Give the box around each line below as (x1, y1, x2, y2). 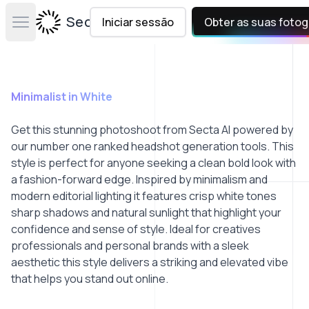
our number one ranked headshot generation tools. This (11, 139, 294, 154)
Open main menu (19, 21, 104, 37)
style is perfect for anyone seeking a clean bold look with (11, 155, 296, 170)
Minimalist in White (11, 89, 112, 104)
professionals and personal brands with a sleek (11, 238, 249, 253)
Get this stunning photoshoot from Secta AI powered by (11, 122, 293, 137)
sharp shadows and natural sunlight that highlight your (11, 205, 281, 220)
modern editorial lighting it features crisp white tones (11, 188, 277, 203)
